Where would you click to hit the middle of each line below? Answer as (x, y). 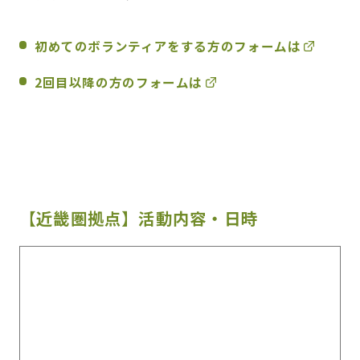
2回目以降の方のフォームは (119, 82)
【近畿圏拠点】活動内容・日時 (138, 217)
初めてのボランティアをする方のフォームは (168, 46)
